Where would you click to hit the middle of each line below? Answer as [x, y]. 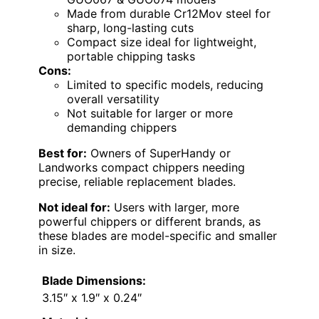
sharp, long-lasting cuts [130, 28]
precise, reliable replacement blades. [137, 182]
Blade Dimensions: [94, 281]
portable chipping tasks [131, 57]
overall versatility [113, 99]
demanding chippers [122, 128]
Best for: [63, 153]
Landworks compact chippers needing [142, 168]
